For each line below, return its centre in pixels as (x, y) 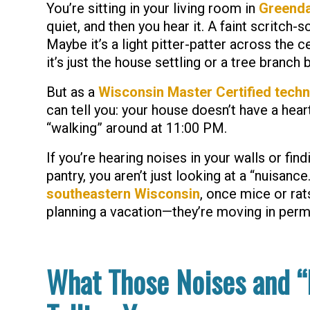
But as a (72, 92)
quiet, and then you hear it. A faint (148, 26)
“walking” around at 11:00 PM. (137, 128)
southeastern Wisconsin (123, 194)
